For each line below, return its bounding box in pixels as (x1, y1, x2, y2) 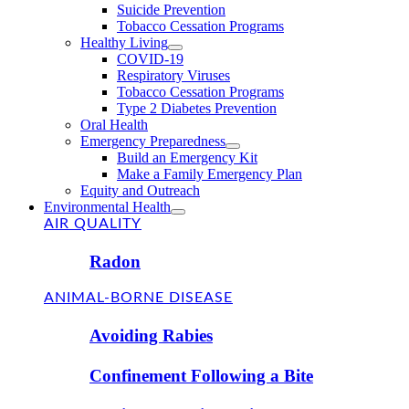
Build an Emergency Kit (117, 149, 257, 165)
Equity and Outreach (80, 182, 200, 198)
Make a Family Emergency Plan (117, 165, 302, 182)
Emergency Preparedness (80, 132, 225, 149)
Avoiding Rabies (89, 326, 213, 345)
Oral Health (80, 116, 148, 132)
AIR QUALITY (44, 215, 142, 231)
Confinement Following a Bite (89, 365, 313, 385)
